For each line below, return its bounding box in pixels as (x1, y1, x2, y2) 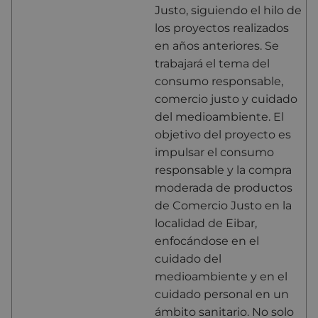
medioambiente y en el (155, 269, 287, 283)
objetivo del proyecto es (155, 127, 291, 141)
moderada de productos (155, 180, 292, 194)
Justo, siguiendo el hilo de (155, 3, 302, 17)
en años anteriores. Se (155, 38, 279, 53)
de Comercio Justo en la (155, 198, 292, 212)
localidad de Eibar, (155, 216, 257, 230)
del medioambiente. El (155, 109, 284, 124)
